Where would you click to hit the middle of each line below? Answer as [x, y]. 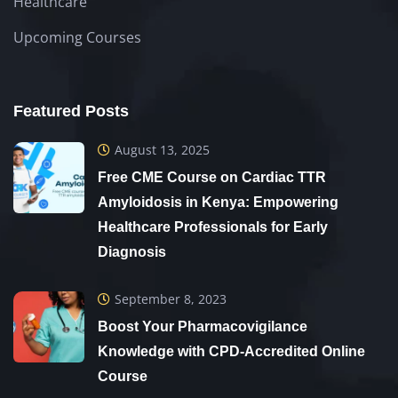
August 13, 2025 [162, 149]
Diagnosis [132, 251]
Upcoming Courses [77, 37]
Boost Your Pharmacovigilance [203, 326]
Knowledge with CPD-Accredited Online [231, 351]
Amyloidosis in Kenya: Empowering [218, 202]
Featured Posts [71, 111]
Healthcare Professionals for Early [213, 227]
